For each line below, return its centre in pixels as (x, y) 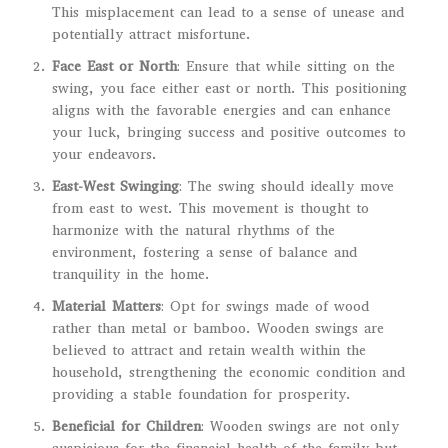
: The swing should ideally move (286, 186)
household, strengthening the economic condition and (228, 372)
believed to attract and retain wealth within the (209, 350)
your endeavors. (104, 154)
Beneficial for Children (126, 426)
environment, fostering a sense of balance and (204, 252)
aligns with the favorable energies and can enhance (221, 110)
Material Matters (106, 306)
